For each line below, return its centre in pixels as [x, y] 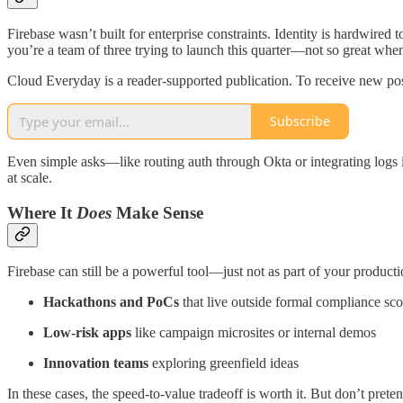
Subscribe [300, 121]
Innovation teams [96, 363]
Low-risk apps [87, 333]
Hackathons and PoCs [111, 302]
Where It [42, 212]
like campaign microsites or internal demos [254, 333]
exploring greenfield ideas [224, 363]
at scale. [30, 177]
